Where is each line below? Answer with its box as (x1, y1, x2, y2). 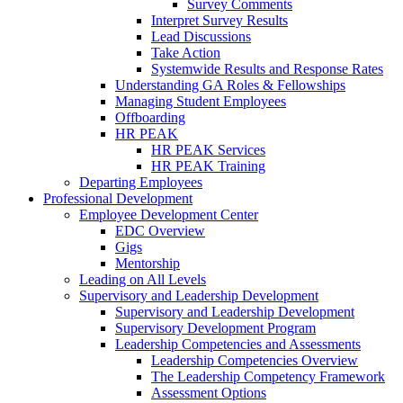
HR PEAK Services (151, 142, 265, 158)
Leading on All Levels (79, 272, 206, 288)
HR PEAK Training (151, 158, 265, 175)
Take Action (151, 45, 220, 61)
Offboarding (115, 110, 185, 126)
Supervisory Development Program (115, 320, 316, 336)
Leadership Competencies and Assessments (115, 336, 361, 353)
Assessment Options (151, 385, 266, 401)
